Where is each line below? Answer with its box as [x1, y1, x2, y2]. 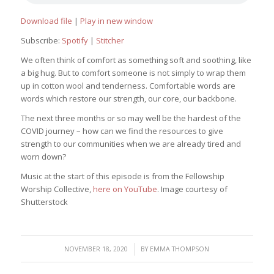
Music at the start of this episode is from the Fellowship [20, 171, 224, 182]
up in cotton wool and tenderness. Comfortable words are [20, 80, 235, 92]
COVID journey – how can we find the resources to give [20, 125, 223, 137]
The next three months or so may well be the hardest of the [20, 113, 241, 124]
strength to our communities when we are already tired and [20, 138, 241, 150]
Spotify [61, 35, 88, 46]
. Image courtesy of [157, 183, 228, 195]
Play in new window [80, 15, 153, 27]
